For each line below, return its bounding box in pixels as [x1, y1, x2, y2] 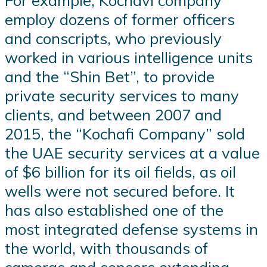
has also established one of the [5, 200, 223, 220]
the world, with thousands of [5, 238, 208, 258]
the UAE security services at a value [5, 143, 260, 163]
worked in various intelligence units [5, 48, 253, 67]
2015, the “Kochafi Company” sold [5, 124, 245, 144]
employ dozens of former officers [5, 10, 235, 29]
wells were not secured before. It [5, 181, 235, 201]
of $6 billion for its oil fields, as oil [5, 162, 236, 182]
